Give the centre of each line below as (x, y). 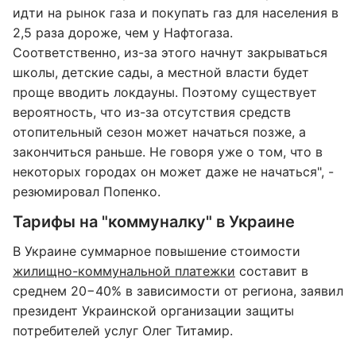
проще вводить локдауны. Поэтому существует (165, 92)
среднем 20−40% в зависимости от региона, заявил (178, 291)
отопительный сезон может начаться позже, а (159, 132)
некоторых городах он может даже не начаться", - (173, 172)
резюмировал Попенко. (87, 192)
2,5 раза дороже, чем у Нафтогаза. (123, 33)
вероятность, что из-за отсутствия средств (152, 112)
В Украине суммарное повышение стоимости (157, 251)
